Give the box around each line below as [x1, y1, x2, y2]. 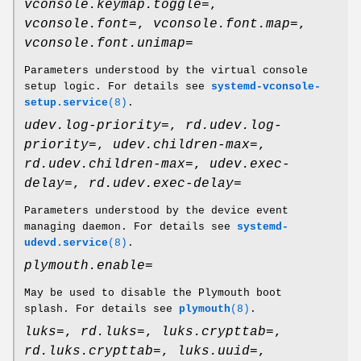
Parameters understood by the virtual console [24, 64, 308, 77]
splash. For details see [24, 303, 179, 316]
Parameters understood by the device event [24, 205, 288, 218]
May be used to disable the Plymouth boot [24, 287, 282, 300]
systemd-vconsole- [211, 81, 321, 93]
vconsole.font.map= [153, 17, 298, 32]
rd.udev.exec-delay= [89, 176, 242, 192]
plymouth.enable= [24, 259, 153, 274]
